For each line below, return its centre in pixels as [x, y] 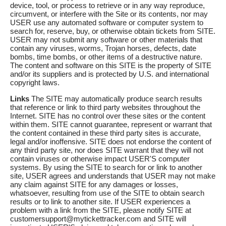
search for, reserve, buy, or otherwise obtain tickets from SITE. [113, 31]
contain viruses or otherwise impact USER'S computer [100, 159]
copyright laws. [35, 83]
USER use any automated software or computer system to [107, 23]
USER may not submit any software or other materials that [106, 40]
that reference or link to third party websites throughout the [105, 107]
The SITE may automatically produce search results [116, 99]
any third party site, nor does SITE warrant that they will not [107, 150]
